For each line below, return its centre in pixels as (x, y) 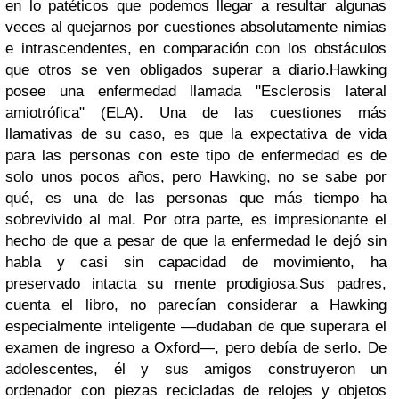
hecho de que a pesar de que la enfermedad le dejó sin (196, 241)
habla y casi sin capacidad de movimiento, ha (196, 262)
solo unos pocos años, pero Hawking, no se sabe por (196, 177)
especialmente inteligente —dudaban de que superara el (196, 326)
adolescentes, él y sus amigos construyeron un (196, 369)
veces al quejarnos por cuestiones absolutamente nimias (196, 27)
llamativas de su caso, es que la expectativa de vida (196, 134)
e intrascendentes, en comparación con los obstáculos (196, 49)
